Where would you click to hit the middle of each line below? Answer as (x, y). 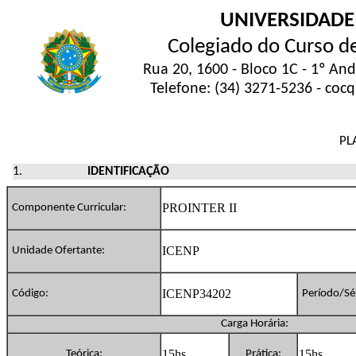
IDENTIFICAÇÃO (129, 171)
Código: (30, 293)
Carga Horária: (254, 323)
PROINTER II (199, 207)
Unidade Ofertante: (58, 250)
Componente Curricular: (69, 207)
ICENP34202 (197, 293)
